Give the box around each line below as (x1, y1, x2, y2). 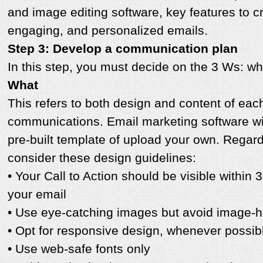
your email (8, 187, 66, 202)
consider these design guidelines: (8, 151, 196, 166)
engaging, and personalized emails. (8, 23, 208, 38)
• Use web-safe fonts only (8, 242, 150, 257)
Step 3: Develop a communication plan (8, 42, 238, 56)
